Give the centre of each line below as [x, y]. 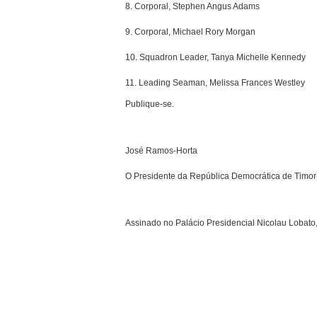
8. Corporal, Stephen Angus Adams [192, 7]
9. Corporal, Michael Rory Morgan [190, 32]
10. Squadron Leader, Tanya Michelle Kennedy [215, 58]
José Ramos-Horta [161, 151]
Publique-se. [150, 104]
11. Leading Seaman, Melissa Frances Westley [215, 83]
